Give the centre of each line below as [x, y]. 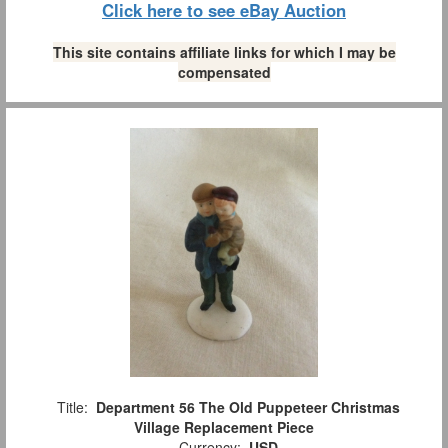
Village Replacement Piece [224, 427]
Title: [72, 407]
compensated [224, 72]
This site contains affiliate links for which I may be [224, 52]
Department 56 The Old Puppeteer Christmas [247, 407]
